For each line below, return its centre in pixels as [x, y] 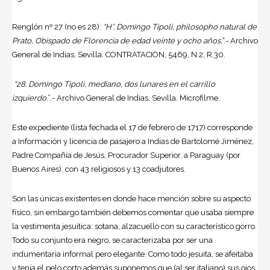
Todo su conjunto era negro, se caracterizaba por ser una [112, 240]
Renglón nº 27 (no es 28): [58, 27]
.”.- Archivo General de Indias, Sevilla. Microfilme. [133, 98]
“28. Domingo [37, 84]
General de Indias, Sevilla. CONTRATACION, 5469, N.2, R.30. [119, 54]
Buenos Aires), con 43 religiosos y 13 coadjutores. [99, 169]
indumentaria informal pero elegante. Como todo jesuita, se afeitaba [133, 254]
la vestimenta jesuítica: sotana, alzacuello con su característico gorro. [134, 226]
